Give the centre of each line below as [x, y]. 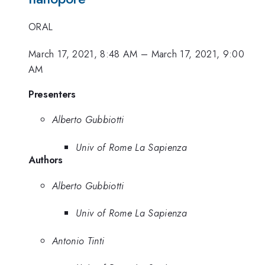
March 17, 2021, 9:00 [198, 54]
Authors [46, 159]
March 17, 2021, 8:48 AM [83, 54]
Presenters [52, 94]
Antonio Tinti [78, 240]
